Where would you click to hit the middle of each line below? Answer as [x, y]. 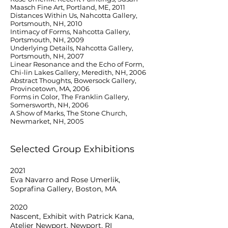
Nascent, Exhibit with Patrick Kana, [72, 216]
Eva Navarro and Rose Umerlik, [65, 180]
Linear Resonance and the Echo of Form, [77, 64]
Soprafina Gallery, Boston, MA [63, 189]
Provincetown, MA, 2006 [50, 89]
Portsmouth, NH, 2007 [47, 56]
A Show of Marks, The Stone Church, [69, 113]
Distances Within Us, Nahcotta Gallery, [74, 15]
